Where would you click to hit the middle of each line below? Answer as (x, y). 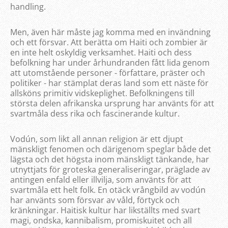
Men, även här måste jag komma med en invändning (110, 32)
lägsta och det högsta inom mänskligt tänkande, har (110, 159)
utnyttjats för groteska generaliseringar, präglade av (110, 169)
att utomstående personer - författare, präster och (108, 73)
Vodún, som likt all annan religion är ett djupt (97, 139)
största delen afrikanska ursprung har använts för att (112, 103)
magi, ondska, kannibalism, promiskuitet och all (101, 220)
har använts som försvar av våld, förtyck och (95, 200)
